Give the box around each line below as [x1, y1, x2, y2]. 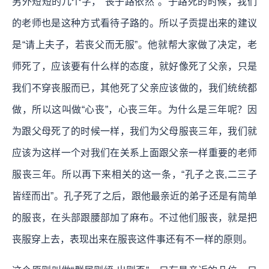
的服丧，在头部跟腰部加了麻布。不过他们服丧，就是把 [12, 212, 257, 223]
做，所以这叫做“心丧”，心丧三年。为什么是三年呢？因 [12, 104, 257, 115]
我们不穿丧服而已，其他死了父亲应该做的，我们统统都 [12, 82, 257, 93]
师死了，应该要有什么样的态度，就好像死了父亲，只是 [12, 61, 257, 71]
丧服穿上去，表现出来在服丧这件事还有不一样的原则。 [12, 234, 252, 244]
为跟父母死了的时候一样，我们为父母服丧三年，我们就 [12, 125, 257, 136]
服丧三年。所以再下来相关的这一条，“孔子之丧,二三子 [12, 169, 257, 180]
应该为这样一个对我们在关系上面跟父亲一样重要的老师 [12, 147, 257, 158]
